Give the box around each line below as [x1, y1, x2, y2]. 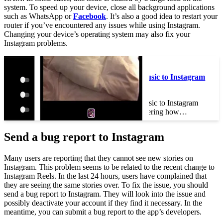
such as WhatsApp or [4, 12, 73, 20]
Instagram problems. [4, 39, 68, 47]
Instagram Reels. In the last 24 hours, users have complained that [4, 171, 207, 180]
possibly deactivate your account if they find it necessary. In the [4, 198, 202, 207]
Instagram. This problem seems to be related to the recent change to [4, 162, 215, 171]
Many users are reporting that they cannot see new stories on [4, 153, 193, 162]
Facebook [73, 12, 106, 20]
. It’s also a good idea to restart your [106, 12, 218, 20]
